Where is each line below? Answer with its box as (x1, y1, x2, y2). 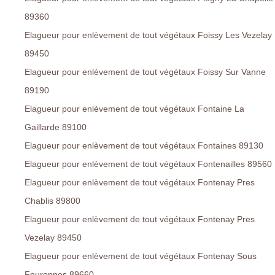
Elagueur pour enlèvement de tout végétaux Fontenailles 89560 (25, 159, 272, 169)
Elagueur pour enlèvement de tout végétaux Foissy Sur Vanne (25, 67, 266, 77)
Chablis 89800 (25, 196, 80, 206)
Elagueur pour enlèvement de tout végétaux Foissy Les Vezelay (25, 30, 272, 41)
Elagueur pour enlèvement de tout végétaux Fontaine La (25, 104, 244, 114)
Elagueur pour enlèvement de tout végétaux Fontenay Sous (25, 251, 257, 261)
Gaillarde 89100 (25, 122, 87, 133)
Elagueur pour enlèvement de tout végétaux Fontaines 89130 (25, 141, 263, 151)
